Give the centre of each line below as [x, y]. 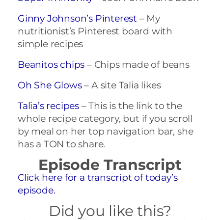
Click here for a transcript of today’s [98, 177]
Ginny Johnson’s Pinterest [78, 18]
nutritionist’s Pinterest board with [95, 31]
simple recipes [51, 44]
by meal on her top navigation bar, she [106, 131]
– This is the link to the [131, 106]
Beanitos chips [51, 64]
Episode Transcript [110, 165]
